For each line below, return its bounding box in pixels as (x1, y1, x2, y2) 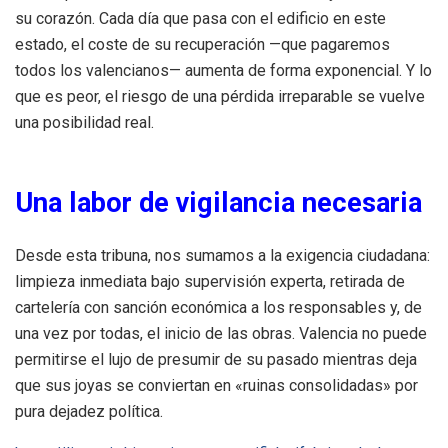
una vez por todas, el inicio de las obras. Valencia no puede (15, 323, 427, 343)
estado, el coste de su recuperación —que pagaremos (15, 35, 390, 55)
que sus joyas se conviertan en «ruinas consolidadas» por (15, 375, 418, 395)
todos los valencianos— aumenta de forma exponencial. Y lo (15, 61, 432, 81)
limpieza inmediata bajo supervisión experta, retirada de (15, 271, 405, 291)
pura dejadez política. (15, 401, 163, 421)
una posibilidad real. (15, 113, 154, 133)
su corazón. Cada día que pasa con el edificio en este (15, 9, 386, 29)
